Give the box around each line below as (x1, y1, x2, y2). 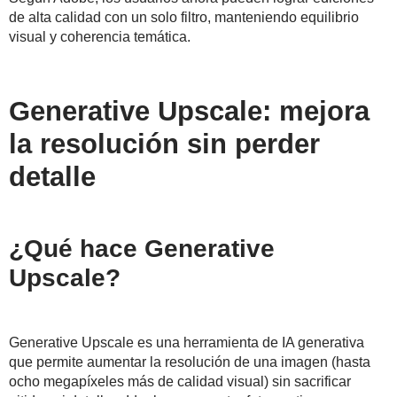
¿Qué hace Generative (9, 235, 275, 263)
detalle (9, 161, 96, 193)
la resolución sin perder (9, 128, 320, 160)
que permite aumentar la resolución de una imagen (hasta (9, 354, 370, 370)
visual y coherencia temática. (9, 29, 191, 45)
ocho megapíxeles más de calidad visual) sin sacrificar (9, 374, 351, 390)
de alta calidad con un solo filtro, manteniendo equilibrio (9, 10, 359, 26)
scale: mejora (194, 96, 370, 128)
